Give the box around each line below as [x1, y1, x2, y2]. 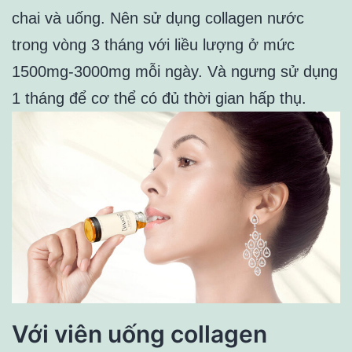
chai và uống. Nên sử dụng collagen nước [12, 9, 304, 27]
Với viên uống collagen [12, 320, 267, 349]
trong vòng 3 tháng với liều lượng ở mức [12, 36, 295, 54]
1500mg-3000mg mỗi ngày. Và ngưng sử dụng [12, 63, 338, 81]
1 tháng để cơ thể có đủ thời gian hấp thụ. [12, 90, 306, 108]
